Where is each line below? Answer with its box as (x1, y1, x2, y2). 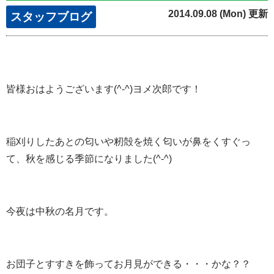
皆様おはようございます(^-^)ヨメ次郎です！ (6, 84, 201, 95)
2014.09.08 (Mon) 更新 (168, 9, 268, 20)
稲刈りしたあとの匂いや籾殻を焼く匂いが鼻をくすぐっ (6, 136, 251, 147)
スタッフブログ (10, 10, 92, 24)
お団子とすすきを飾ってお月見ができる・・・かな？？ (6, 259, 261, 270)
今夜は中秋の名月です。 (6, 206, 114, 217)
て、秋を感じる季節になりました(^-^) (6, 154, 172, 165)
